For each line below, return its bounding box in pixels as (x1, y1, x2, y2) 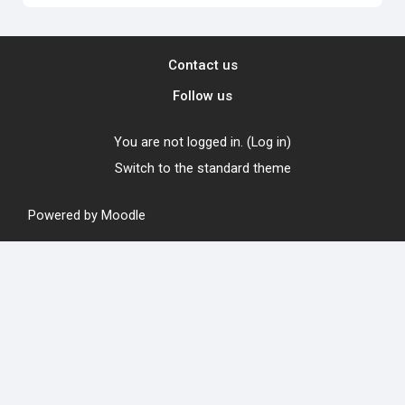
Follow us (173, 87, 232, 104)
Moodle (101, 206, 146, 223)
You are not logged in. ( (114, 133, 251, 150)
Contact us (167, 56, 238, 73)
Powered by (28, 206, 101, 223)
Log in (251, 133, 287, 150)
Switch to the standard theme (114, 159, 291, 176)
